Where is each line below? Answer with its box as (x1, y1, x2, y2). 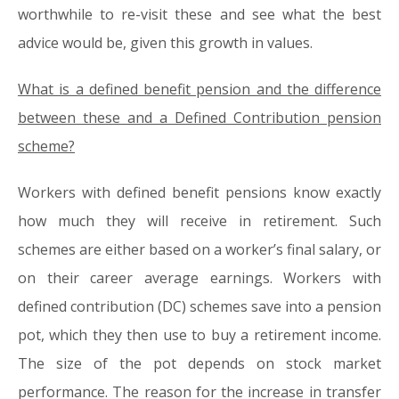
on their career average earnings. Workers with (18, 268, 381, 288)
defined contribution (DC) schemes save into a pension (18, 297, 381, 316)
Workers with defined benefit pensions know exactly (18, 183, 381, 202)
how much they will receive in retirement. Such (18, 211, 381, 231)
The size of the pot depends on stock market (18, 354, 381, 373)
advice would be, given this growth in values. (18, 33, 313, 53)
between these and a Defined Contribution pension (18, 108, 381, 127)
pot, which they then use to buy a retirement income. (18, 325, 381, 345)
